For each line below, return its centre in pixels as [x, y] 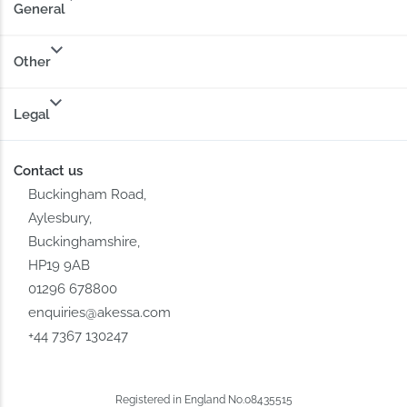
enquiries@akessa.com [100, 313]
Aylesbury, [60, 218]
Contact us [49, 171]
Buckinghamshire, [84, 242]
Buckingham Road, [88, 195]
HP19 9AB [60, 266]
